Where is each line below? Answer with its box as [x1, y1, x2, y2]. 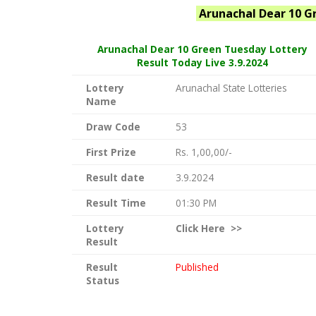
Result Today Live [137, 56, 226, 70]
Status [86, 274, 119, 288]
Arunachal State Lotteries [176, 81, 287, 95]
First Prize [86, 145, 136, 159]
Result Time [86, 196, 146, 210]
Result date [86, 171, 145, 185]
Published [176, 260, 219, 274]
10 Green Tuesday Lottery [174, 42, 308, 56]
